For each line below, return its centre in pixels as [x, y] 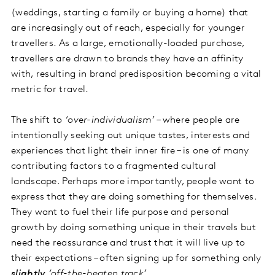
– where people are [198, 120]
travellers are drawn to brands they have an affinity [127, 59]
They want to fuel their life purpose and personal [120, 212]
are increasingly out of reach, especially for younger [128, 28]
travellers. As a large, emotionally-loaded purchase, [128, 43]
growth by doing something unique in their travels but [134, 227]
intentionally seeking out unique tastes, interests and [131, 135]
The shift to [38, 120]
